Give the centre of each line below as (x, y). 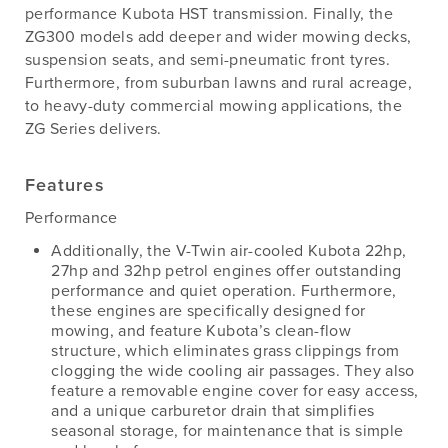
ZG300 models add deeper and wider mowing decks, (218, 36)
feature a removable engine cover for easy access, (235, 390)
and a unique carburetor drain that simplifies (213, 410)
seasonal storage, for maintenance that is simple (227, 430)
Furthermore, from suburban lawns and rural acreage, (218, 82)
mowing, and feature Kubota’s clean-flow (201, 330)
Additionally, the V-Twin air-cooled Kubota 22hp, (229, 250)
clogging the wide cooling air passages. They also (233, 370)
